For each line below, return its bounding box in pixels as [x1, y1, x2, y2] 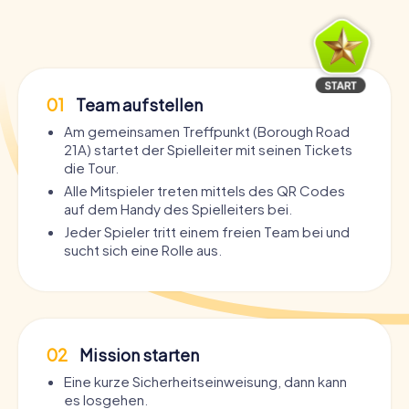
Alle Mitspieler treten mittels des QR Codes [64, 182, 345, 200]
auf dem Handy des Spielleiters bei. [64, 200, 292, 218]
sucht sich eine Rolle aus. [64, 241, 222, 259]
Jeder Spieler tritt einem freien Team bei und [64, 223, 350, 241]
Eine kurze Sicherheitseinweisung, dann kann [64, 372, 347, 391]
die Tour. [64, 159, 119, 177]
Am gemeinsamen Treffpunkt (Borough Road [64, 122, 350, 141]
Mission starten [77, 344, 199, 366]
